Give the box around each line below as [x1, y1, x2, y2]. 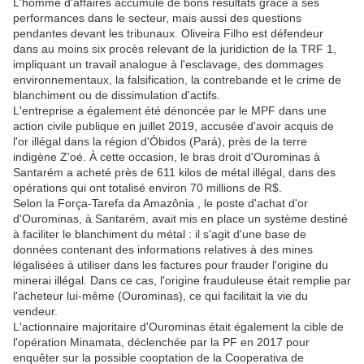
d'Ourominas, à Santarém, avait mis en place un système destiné [13, 212, 348, 226]
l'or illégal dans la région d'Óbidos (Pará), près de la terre [13, 135, 307, 149]
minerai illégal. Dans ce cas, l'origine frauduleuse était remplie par [13, 274, 351, 288]
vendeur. [13, 305, 58, 318]
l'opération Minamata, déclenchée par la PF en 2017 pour [13, 336, 310, 349]
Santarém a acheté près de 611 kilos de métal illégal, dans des [13, 166, 336, 180]
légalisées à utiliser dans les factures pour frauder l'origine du [13, 258, 328, 272]
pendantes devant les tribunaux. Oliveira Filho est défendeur [13, 27, 323, 41]
